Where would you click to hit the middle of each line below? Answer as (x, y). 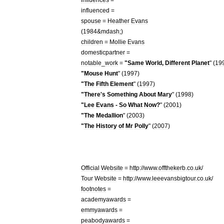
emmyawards (99, 210)
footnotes (93, 189)
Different (177, 63)
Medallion (109, 115)
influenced (95, 10)
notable (91, 63)
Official (90, 168)
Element (122, 84)
